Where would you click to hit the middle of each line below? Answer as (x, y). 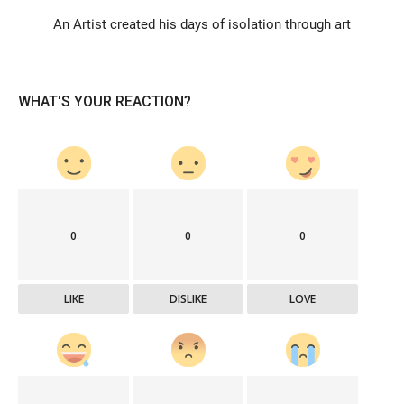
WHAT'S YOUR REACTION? (105, 101)
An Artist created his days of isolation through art (202, 24)
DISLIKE (188, 298)
